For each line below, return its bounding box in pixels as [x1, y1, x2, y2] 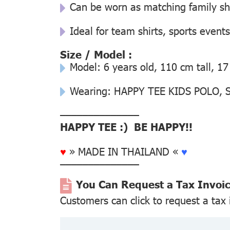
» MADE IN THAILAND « [66, 144, 181, 158]
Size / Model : [60, 47, 132, 61]
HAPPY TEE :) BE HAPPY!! [60, 120, 193, 133]
